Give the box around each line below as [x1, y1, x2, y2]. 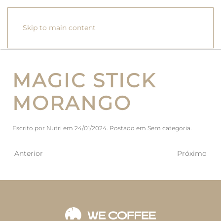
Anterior [14, 149, 43, 158]
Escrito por [12, 124, 46, 132]
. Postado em [107, 124, 147, 132]
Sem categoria [147, 124, 190, 132]
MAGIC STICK [12, 69, 156, 92]
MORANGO [12, 91, 132, 115]
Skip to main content [23, 23, 96, 32]
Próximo [177, 149, 207, 158]
